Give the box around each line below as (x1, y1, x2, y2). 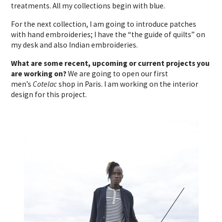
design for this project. (11, 89, 87, 99)
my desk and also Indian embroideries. (11, 40, 138, 50)
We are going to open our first (66, 68, 168, 78)
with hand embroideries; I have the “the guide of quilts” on (11, 29, 206, 39)
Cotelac (33, 79, 57, 89)
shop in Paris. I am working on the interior (57, 79, 199, 89)
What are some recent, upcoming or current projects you (11, 58, 210, 68)
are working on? (11, 68, 67, 78)
